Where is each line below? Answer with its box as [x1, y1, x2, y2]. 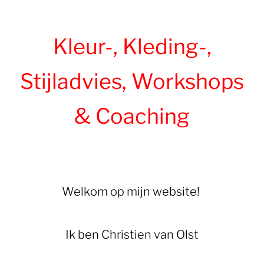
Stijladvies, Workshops [20, 68, 244, 94]
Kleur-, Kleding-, [52, 33, 212, 60]
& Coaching [74, 103, 190, 129]
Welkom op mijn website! [62, 184, 202, 199]
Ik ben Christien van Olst [65, 227, 199, 242]
